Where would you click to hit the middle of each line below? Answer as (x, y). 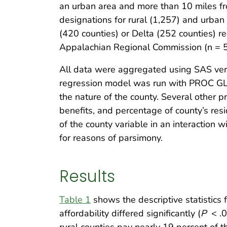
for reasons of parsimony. (111, 138)
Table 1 (75, 199)
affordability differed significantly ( (130, 213)
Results (87, 177)
